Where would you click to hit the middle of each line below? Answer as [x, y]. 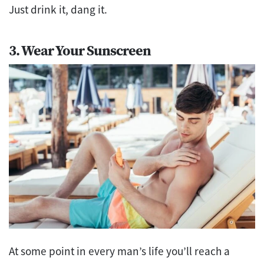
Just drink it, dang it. [58, 10]
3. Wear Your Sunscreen [80, 51]
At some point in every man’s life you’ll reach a [119, 251]
